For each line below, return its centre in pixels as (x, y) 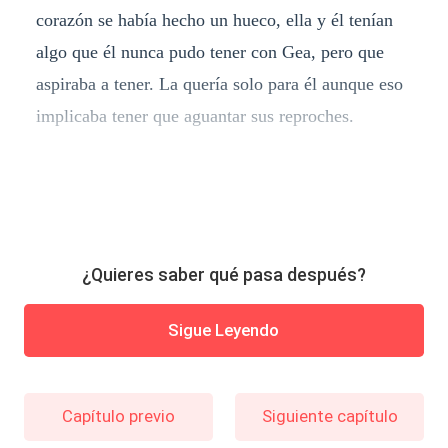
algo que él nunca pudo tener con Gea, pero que (209, 51)
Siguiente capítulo (329, 415)
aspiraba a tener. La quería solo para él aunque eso (219, 83)
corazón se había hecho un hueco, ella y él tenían (214, 19)
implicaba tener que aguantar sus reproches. (194, 115)
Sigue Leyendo (224, 330)
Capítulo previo (118, 415)
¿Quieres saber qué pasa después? (224, 275)
